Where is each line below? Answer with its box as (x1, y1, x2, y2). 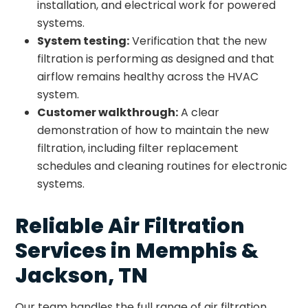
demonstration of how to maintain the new (37, 122, 269, 138)
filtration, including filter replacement (37, 140, 239, 156)
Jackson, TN (15, 261, 148, 290)
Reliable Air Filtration (15, 211, 245, 241)
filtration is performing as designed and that (37, 50, 275, 67)
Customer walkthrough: (37, 104, 179, 120)
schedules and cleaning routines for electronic (37, 157, 288, 174)
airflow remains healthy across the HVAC (37, 68, 259, 85)
